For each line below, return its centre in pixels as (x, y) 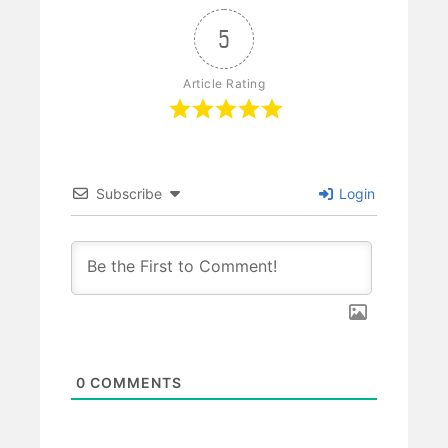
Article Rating (224, 83)
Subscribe (129, 193)
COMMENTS (134, 383)
